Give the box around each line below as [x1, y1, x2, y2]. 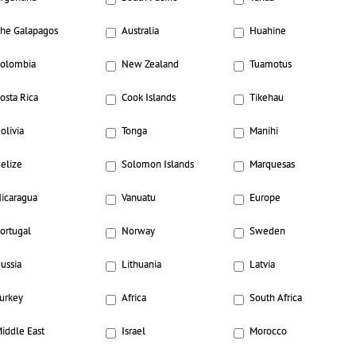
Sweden [249, 226, 285, 239]
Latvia [249, 259, 275, 273]
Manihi [249, 126, 278, 139]
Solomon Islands [122, 159, 195, 172]
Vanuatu [122, 192, 157, 206]
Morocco [249, 326, 287, 339]
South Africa [249, 292, 302, 306]
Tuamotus [249, 59, 292, 72]
